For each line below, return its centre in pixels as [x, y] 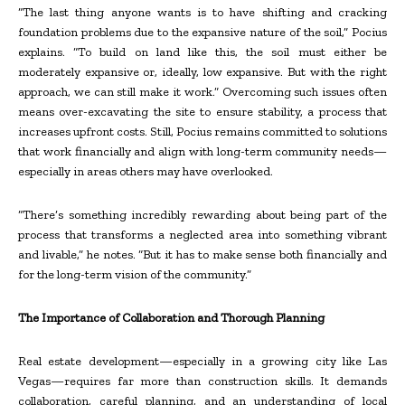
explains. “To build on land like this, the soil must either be [202, 52]
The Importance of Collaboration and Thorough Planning [171, 318]
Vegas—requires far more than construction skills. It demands [202, 381]
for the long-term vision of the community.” [135, 275]
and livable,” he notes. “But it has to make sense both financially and [202, 255]
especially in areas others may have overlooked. [146, 172]
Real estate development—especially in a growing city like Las [202, 362]
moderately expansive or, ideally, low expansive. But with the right [202, 72]
